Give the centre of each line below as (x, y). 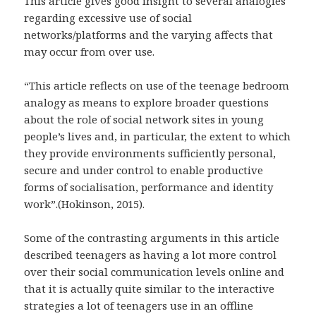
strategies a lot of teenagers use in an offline (139, 306)
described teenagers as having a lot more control (151, 255)
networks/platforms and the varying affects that (149, 35)
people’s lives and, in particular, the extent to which (158, 136)
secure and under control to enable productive (144, 170)
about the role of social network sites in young (144, 120)
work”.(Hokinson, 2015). (85, 204)
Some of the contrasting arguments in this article (152, 238)
